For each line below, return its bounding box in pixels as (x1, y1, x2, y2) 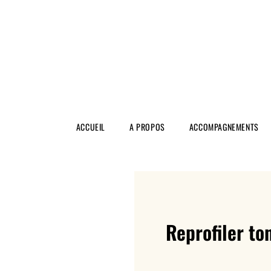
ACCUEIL (76, 120, 106, 134)
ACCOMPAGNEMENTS (189, 120, 259, 134)
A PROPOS (129, 120, 165, 134)
